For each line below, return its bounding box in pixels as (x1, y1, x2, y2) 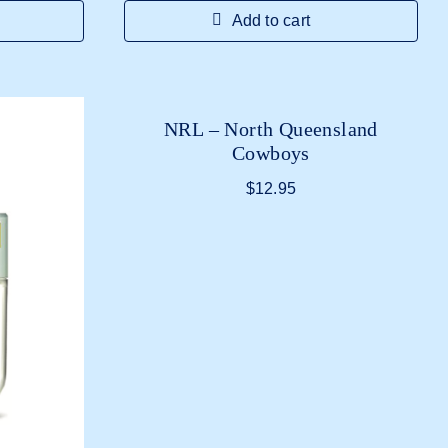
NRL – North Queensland (163, 118, 378, 140)
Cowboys (231, 142, 310, 164)
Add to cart (231, 12, 311, 29)
